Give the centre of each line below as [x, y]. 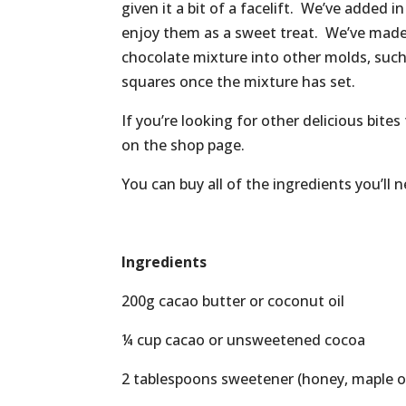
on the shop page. [184, 145]
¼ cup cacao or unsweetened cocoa [244, 340]
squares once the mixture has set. [239, 82]
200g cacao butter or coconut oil [233, 301]
